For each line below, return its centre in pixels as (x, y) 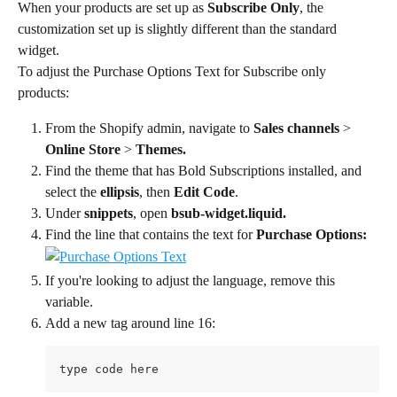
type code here (109, 370)
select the (73, 191)
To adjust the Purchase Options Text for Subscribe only (174, 71)
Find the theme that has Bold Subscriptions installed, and (205, 170)
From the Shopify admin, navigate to (149, 128)
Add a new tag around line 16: (130, 323)
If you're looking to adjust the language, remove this (192, 280)
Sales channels (298, 128)
